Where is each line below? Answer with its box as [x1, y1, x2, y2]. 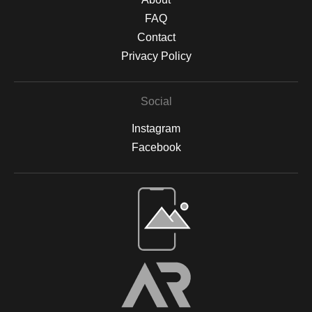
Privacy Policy [120, 49, 192, 62]
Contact [136, 31, 175, 43]
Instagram [132, 122, 180, 134]
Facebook [131, 141, 181, 153]
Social [140, 95, 172, 107]
